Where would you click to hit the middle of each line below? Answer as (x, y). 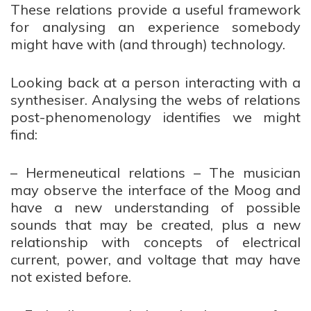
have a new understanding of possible (155, 207)
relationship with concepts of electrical (155, 242)
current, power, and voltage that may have (155, 259)
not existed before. (71, 277)
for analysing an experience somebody (155, 27)
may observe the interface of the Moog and (155, 190)
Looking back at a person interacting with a (155, 82)
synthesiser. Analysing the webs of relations (155, 100)
